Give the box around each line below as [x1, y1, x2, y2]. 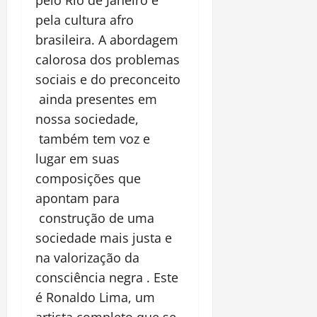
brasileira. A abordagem [35, 31, 178, 49]
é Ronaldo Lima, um [35, 289, 155, 306]
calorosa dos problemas [35, 51, 180, 69]
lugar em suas [35, 150, 120, 168]
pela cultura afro [35, 11, 134, 29]
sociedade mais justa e [35, 229, 172, 247]
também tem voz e [35, 130, 150, 148]
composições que [35, 170, 141, 188]
